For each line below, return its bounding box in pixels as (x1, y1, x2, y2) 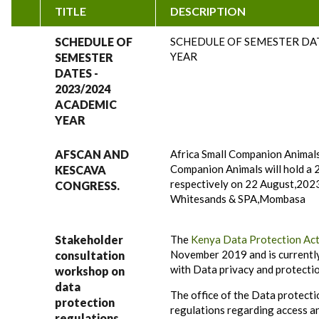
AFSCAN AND (55, 147, 129, 161)
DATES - (55, 66, 98, 80)
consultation (55, 249, 125, 262)
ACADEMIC (55, 98, 117, 111)
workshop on (55, 264, 125, 278)
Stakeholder (55, 233, 123, 246)
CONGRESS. (55, 179, 120, 192)
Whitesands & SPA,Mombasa (170, 192, 305, 205)
